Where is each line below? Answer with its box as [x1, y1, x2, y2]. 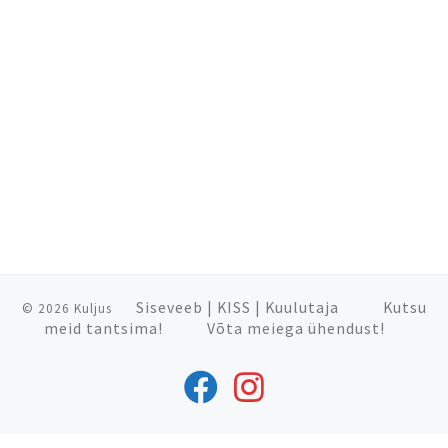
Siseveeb [135, 298, 203, 318]
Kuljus [73, 300, 112, 318]
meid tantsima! [43, 319, 163, 339]
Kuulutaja [264, 298, 339, 318]
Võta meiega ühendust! [206, 319, 385, 339]
